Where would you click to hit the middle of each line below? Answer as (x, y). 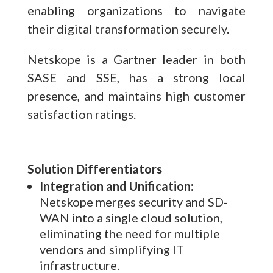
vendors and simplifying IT (112, 249)
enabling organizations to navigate (136, 10)
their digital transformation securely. (128, 28)
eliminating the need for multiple (129, 233)
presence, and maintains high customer (136, 95)
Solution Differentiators (94, 168)
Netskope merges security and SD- (133, 201)
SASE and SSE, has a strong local (136, 77)
